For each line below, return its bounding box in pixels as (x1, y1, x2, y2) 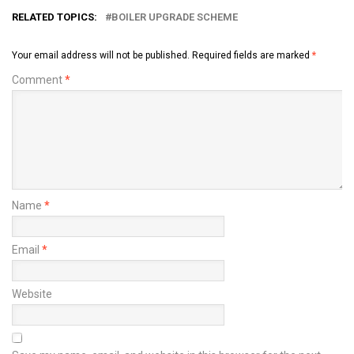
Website (12, 287, 52, 300)
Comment (12, 73, 65, 86)
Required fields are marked (192, 49, 312, 61)
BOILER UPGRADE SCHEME (111, 10, 238, 23)
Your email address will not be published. (12, 49, 190, 61)
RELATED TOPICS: (12, 10, 97, 23)
